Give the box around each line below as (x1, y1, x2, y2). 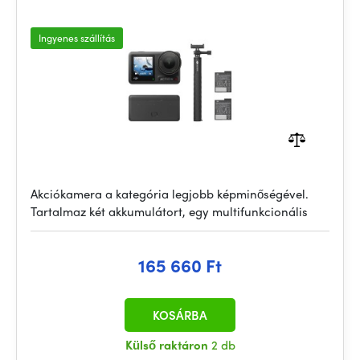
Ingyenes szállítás (39, 31, 115, 45)
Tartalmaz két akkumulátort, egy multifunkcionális (31, 202, 308, 220)
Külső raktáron (125, 336, 211, 354)
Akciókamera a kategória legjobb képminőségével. (31, 185, 309, 202)
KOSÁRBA (153, 306, 207, 324)
